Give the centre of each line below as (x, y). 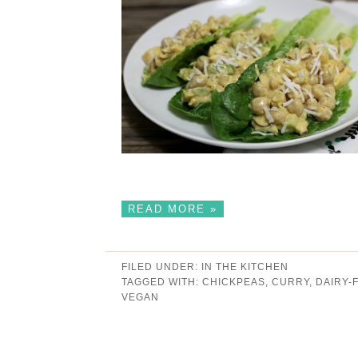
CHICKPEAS (234, 282)
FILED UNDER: (161, 267)
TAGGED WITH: (162, 282)
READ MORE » (173, 209)
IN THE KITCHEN (245, 267)
